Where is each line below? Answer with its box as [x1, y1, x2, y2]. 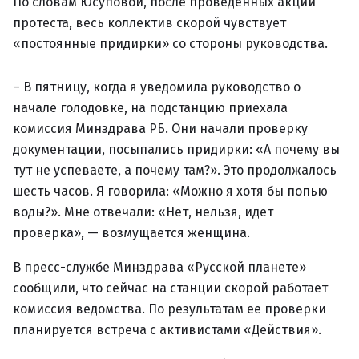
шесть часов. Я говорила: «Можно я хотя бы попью [13, 184, 328, 199]
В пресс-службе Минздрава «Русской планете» [13, 260, 306, 275]
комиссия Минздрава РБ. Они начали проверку [13, 121, 308, 136]
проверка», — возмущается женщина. [13, 225, 250, 240]
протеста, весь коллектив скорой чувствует [13, 15, 286, 30]
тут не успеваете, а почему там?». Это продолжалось [13, 163, 337, 178]
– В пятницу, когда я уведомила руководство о [13, 79, 301, 95]
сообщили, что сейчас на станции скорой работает [13, 280, 328, 296]
